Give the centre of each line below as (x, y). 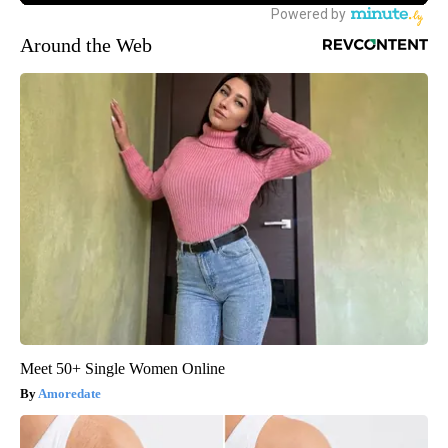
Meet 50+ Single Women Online (122, 368)
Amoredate (69, 393)
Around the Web (86, 44)
